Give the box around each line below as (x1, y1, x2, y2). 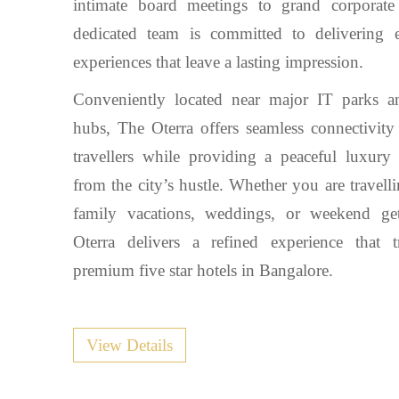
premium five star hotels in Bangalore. (73, 261, 333, 280)
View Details (86, 336, 173, 354)
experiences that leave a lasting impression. (73, 53, 363, 71)
